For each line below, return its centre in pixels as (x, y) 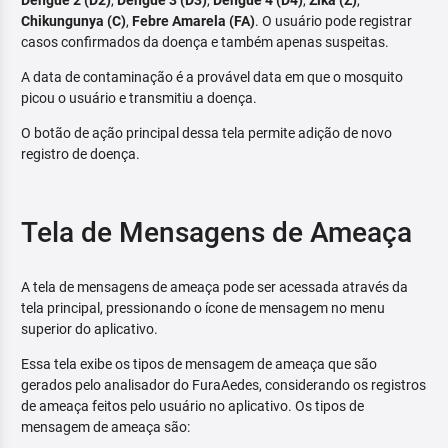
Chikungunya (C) (73, 21)
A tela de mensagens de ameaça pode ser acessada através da (214, 287)
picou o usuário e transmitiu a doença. (139, 98)
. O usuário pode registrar (333, 21)
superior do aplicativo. (89, 329)
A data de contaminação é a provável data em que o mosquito (212, 77)
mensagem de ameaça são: (105, 427)
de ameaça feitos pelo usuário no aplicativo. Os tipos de (192, 406)
